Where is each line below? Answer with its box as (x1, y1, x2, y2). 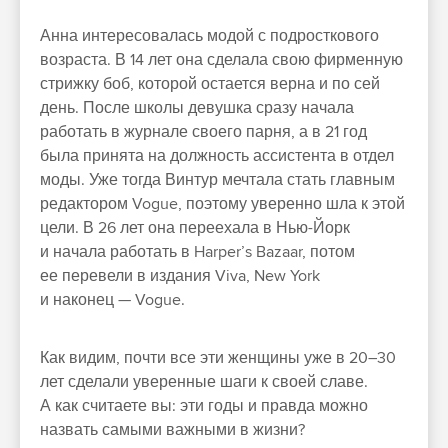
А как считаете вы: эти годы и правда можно (40, 395, 368, 416)
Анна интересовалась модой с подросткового (40, 25, 379, 46)
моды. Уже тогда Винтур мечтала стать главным (40, 169, 395, 190)
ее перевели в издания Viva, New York (40, 265, 320, 286)
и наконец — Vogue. (40, 289, 185, 310)
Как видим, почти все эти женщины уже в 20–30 (40, 347, 396, 368)
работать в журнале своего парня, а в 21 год (40, 121, 367, 142)
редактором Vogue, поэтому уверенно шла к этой (40, 193, 405, 214)
